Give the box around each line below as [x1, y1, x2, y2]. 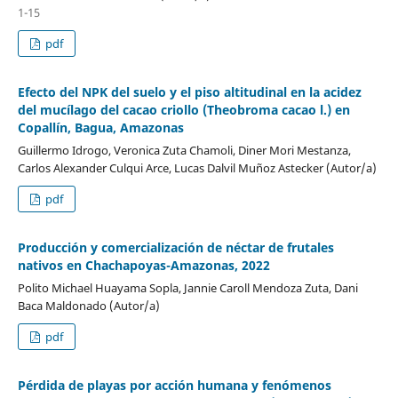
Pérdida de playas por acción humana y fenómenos [17, 376, 331, 394]
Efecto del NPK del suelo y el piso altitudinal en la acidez [17, 84, 362, 100]
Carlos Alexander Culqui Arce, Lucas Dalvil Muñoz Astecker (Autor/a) [17, 159, 377, 176]
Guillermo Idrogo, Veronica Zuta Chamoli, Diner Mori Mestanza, [17, 141, 351, 158]
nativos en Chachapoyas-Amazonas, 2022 [17, 256, 270, 274]
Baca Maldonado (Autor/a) [17, 297, 160, 314]
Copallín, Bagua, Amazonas [17, 119, 184, 136]
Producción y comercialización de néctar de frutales [17, 238, 334, 256]
